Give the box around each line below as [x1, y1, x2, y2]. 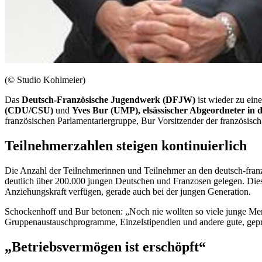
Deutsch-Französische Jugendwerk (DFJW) [22, 94, 195, 105]
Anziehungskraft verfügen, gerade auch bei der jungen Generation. [5, 186, 251, 196]
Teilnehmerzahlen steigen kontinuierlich [5, 137, 247, 153]
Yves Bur [72, 105, 108, 115]
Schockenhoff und [5, 206, 75, 216]
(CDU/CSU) [5, 105, 53, 115]
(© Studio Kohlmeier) [5, 74, 85, 85]
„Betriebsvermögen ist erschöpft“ [5, 239, 206, 254]
